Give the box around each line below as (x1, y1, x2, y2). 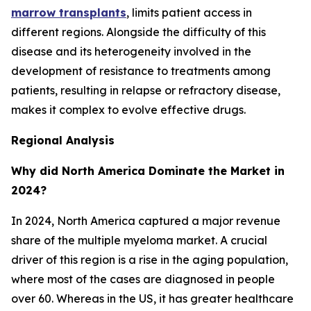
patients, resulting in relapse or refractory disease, (11, 83, 280, 97)
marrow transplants (11, 5, 126, 19)
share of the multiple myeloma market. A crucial (11, 233, 267, 247)
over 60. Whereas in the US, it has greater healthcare (11, 291, 294, 305)
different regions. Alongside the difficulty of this (11, 24, 266, 39)
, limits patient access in (126, 5, 252, 19)
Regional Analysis (11, 133, 115, 147)
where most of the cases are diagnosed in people (11, 271, 275, 286)
